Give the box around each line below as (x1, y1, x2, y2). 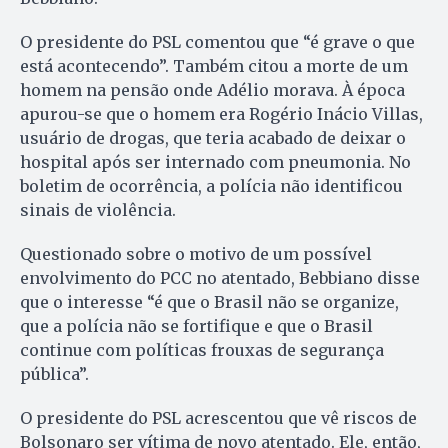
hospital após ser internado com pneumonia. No (20, 152, 411, 173)
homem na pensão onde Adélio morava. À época (20, 80, 405, 101)
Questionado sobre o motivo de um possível (20, 244, 372, 265)
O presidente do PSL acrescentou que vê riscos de (20, 408, 417, 429)
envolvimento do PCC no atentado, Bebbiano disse (20, 268, 420, 289)
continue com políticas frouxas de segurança (20, 340, 384, 361)
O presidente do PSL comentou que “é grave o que (20, 32, 415, 53)
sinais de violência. (20, 200, 176, 221)
